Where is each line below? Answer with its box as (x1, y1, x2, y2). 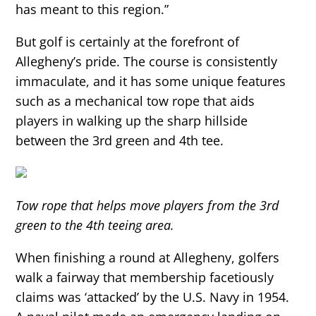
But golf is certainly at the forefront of (16, 33, 240, 51)
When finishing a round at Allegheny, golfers (16, 249, 280, 267)
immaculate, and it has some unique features (16, 73, 286, 90)
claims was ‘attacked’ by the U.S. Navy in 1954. (16, 288, 290, 306)
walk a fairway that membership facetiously (16, 269, 274, 286)
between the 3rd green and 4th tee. (16, 132, 224, 150)
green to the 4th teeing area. (16, 217, 175, 234)
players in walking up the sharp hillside (16, 112, 248, 130)
